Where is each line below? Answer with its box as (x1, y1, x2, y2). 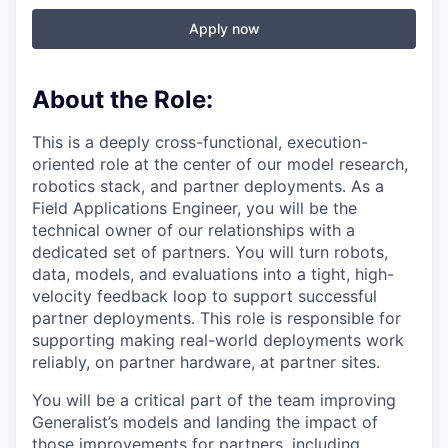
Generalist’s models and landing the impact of (32, 411, 378, 432)
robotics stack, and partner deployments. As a (32, 175, 384, 196)
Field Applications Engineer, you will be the (32, 197, 357, 218)
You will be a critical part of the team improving (32, 389, 396, 410)
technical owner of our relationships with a (32, 219, 355, 240)
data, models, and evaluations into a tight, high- (32, 263, 394, 284)
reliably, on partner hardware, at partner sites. (32, 351, 380, 372)
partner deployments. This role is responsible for (32, 307, 401, 328)
